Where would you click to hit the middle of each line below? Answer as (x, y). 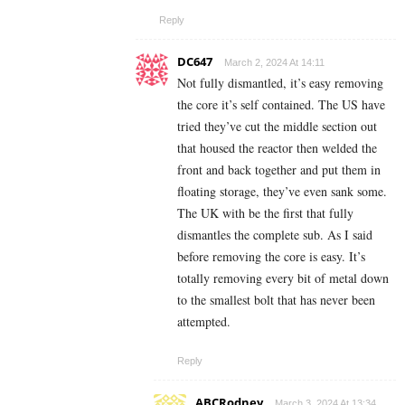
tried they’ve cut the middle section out (277, 127)
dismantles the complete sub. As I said (275, 235)
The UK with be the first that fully (265, 213)
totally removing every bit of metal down (283, 278)
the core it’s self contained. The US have (281, 105)
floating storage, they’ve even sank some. (282, 192)
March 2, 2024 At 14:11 (274, 63)
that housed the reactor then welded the (277, 148)
